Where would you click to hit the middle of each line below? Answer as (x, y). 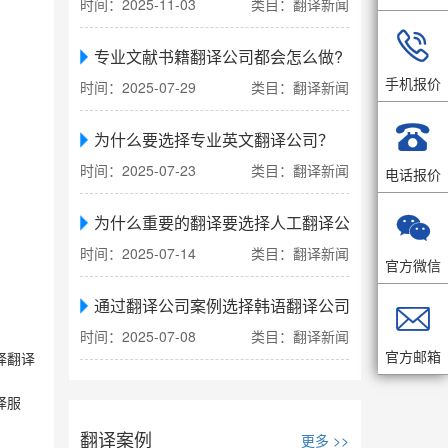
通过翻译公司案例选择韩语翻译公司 (222, 306)
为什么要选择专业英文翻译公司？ (214, 140)
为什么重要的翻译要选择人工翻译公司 (230, 223)
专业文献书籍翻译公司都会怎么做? (219, 57)
